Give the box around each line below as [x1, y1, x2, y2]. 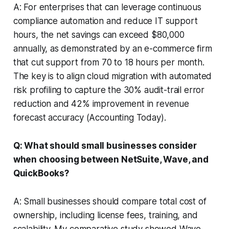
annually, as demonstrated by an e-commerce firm [13, 43, 212, 54]
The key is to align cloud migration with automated [13, 71, 212, 81]
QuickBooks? [13, 168, 69, 178]
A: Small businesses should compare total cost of [13, 196, 207, 207]
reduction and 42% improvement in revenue [13, 98, 189, 109]
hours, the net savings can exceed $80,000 [13, 29, 185, 40]
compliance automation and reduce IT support [13, 15, 198, 26]
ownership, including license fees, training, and [13, 210, 198, 220]
